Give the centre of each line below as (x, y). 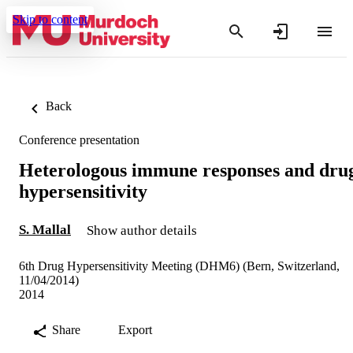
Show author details (142, 230)
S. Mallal (45, 229)
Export (135, 329)
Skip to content (50, 19)
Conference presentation (79, 140)
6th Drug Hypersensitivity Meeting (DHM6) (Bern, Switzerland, (179, 266)
